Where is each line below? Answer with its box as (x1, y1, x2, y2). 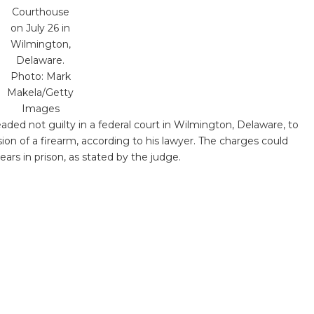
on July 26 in (11, 22, 71, 34)
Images (21, 102, 60, 115)
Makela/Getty (7, 86, 74, 99)
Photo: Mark (10, 70, 71, 83)
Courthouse (11, 6, 69, 18)
